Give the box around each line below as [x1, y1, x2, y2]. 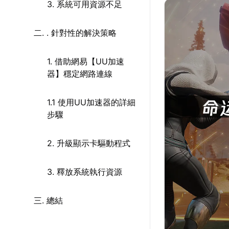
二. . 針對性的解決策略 [34, 28, 117, 38]
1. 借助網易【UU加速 [47, 56, 124, 66]
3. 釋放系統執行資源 [47, 167, 122, 177]
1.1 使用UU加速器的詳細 [47, 97, 135, 107]
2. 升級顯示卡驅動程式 [47, 138, 130, 148]
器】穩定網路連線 [47, 68, 112, 79]
